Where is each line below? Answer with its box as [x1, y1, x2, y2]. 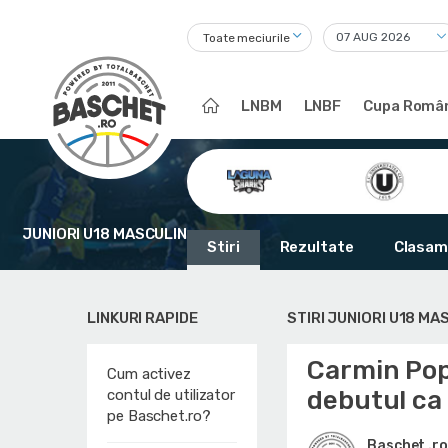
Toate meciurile [203, 31, 290, 46]
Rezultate [279, 238, 354, 256]
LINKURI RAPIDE [87, 309, 198, 327]
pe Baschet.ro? [107, 407, 211, 425]
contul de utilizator [107, 386, 236, 404]
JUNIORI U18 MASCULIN [22, 225, 187, 243]
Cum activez [107, 365, 191, 383]
